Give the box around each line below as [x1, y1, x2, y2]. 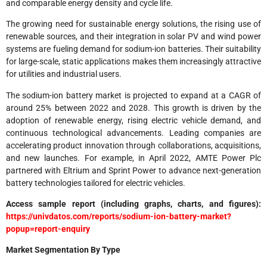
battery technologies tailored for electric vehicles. [6, 178, 185, 188]
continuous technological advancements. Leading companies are [6, 128, 261, 138]
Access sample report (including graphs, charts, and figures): [6, 199, 261, 209]
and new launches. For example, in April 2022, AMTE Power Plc [6, 153, 261, 163]
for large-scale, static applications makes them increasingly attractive [6, 57, 261, 67]
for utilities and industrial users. [6, 69, 122, 79]
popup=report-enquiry [6, 224, 90, 234]
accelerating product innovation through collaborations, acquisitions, [6, 140, 261, 150]
